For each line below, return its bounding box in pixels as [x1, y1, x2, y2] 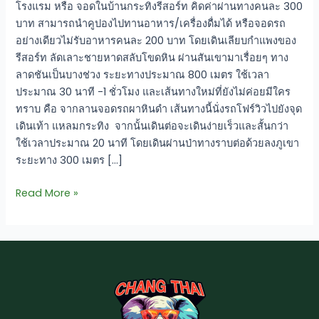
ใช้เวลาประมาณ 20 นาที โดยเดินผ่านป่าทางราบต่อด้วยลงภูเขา [16, 135, 300, 150]
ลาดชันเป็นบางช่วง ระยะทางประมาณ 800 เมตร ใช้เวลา [16, 67, 270, 82]
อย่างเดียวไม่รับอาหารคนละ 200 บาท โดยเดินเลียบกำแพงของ [16, 33, 297, 48]
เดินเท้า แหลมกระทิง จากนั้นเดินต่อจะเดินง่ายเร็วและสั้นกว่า [16, 118, 289, 133]
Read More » [16, 185, 79, 200]
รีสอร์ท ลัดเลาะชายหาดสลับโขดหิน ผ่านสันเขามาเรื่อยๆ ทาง [16, 50, 289, 65]
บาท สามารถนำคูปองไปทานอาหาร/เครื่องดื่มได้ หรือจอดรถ [16, 16, 286, 31]
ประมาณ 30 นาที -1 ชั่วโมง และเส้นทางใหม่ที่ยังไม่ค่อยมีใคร [16, 84, 291, 99]
